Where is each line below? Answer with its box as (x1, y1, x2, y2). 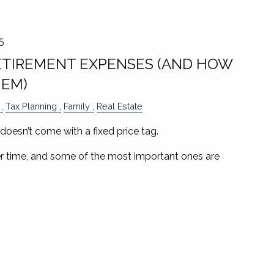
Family (63, 101, 90, 112)
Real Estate (96, 101, 143, 112)
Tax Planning (5, 101, 57, 112)
